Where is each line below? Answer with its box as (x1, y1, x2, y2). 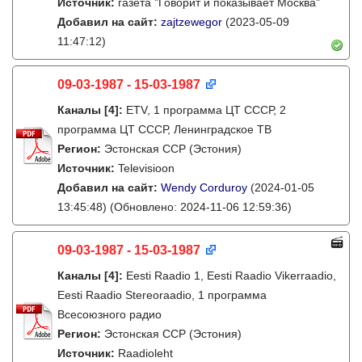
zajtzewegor (161, 15, 222, 28)
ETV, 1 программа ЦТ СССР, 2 (126, 103, 286, 116)
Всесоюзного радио (57, 308, 162, 321)
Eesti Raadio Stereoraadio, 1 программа (57, 288, 267, 301)
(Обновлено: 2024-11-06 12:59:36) (107, 200, 292, 213)
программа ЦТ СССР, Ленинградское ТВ (57, 123, 271, 136)
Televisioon (118, 162, 175, 175)
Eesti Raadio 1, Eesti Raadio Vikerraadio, (126, 269, 336, 282)
